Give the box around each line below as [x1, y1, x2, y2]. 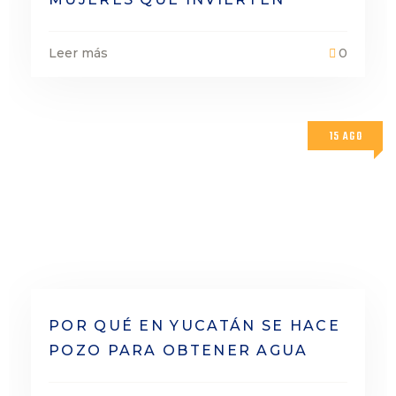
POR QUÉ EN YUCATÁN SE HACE [49, 317, 340, 334]
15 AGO [329, 128, 362, 146]
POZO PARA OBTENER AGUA [49, 342, 308, 359]
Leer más [49, 45, 108, 61]
